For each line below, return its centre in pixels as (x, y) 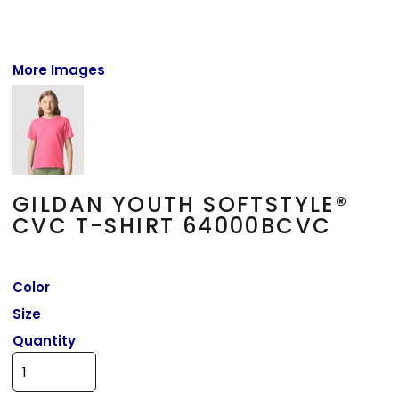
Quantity (45, 340)
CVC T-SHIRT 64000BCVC (172, 225)
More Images (59, 69)
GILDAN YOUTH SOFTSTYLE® (181, 204)
